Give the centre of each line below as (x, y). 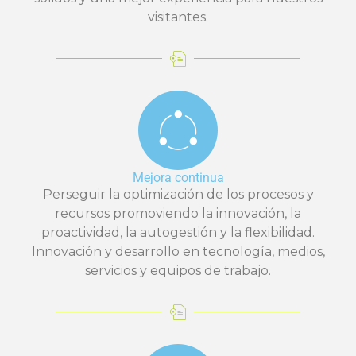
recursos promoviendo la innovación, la (178, 213)
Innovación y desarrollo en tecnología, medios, (178, 251)
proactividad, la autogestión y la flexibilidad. (178, 232)
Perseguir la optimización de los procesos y (178, 194)
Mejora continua (178, 177)
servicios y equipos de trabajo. (178, 270)
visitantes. (178, 17)
